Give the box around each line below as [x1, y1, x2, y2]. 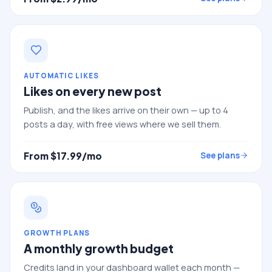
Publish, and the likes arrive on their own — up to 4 [24, 104, 228, 116]
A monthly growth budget [24, 240, 174, 256]
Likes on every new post [24, 83, 161, 98]
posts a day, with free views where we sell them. [24, 118, 221, 130]
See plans [200, 150, 240, 161]
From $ [24, 149, 56, 161]
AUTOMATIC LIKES [24, 70, 99, 80]
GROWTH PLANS [24, 228, 90, 237]
